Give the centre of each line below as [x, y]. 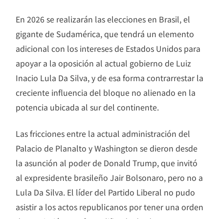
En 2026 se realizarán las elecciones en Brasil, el [103, 19]
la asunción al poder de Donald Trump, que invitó [107, 163]
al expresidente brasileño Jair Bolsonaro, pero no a [109, 177]
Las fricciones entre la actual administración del [103, 133]
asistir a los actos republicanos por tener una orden [109, 207]
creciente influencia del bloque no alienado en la [106, 92]
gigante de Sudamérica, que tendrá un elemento [105, 33]
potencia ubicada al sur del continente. [87, 107]
